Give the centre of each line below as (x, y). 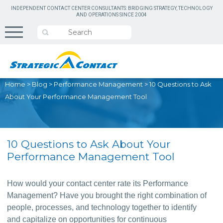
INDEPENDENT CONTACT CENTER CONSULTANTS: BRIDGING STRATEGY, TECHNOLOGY (111, 8)
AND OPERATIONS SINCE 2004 (111, 15)
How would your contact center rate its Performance (98, 183)
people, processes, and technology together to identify (102, 207)
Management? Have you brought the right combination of (107, 195)
